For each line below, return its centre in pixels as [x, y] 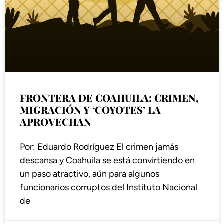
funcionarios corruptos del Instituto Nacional [109, 188]
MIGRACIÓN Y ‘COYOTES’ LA [90, 110]
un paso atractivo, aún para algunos [90, 174]
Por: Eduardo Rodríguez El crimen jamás [99, 147]
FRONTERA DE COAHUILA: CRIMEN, [109, 98]
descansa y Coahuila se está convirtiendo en [107, 161]
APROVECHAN [56, 122]
